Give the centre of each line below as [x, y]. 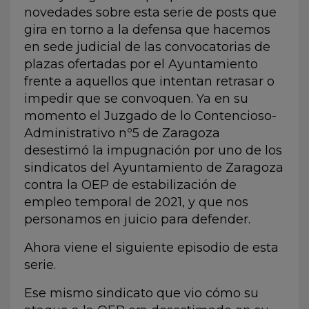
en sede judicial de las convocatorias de [147, 47]
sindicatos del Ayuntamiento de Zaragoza [154, 167]
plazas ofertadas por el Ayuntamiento [141, 64]
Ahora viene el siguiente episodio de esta [151, 247]
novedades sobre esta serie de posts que [150, 12]
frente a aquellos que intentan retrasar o [149, 81]
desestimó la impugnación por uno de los [153, 150]
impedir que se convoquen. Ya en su [136, 98]
